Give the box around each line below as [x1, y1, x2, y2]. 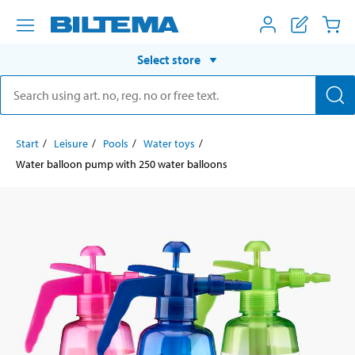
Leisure [54, 136, 88, 151]
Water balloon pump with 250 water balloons [16, 156, 227, 171]
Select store [137, 51, 200, 67]
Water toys [143, 136, 195, 151]
